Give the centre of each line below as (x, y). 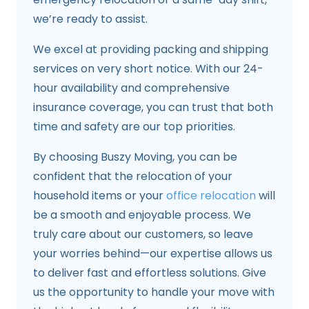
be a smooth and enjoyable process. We (142, 215)
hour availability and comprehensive (131, 88)
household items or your (100, 196)
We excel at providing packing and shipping (151, 50)
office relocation (211, 196)
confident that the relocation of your (133, 177)
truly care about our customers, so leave (143, 235)
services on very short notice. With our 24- (148, 69)
